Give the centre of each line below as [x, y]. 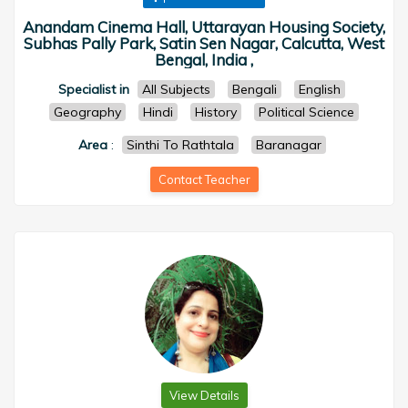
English [320, 89]
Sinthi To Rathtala [180, 145]
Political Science [306, 112]
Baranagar [288, 145]
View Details [204, 395]
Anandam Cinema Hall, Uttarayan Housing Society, [204, 27]
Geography [87, 112]
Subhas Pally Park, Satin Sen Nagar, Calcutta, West [204, 43]
